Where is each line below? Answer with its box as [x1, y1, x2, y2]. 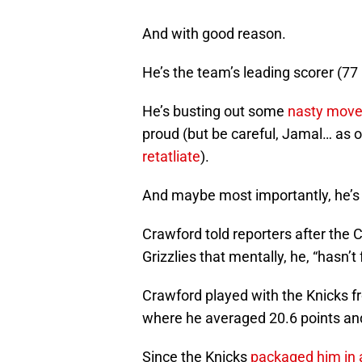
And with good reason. [142, 25, 286, 43]
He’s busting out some [142, 103, 288, 120]
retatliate [142, 148, 200, 166]
